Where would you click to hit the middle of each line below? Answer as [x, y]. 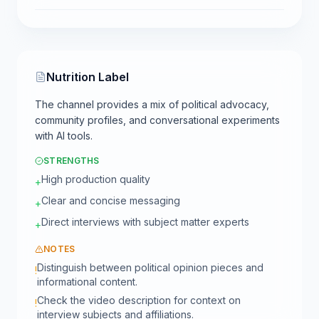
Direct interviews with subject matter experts [145, 222]
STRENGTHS [72, 161]
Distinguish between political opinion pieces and [150, 267]
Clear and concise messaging [111, 200]
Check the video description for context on [139, 300]
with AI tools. [64, 136]
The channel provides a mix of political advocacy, [152, 104]
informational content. [87, 282]
